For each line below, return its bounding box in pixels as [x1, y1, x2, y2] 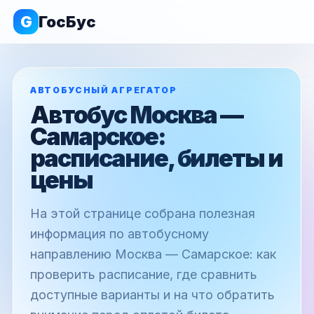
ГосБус [39, 13, 96, 31]
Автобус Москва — [30, 100, 243, 129]
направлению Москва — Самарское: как [30, 247, 276, 261]
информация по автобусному [30, 226, 209, 241]
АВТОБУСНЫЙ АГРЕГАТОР [30, 85, 177, 95]
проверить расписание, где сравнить [30, 267, 257, 282]
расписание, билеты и [30, 144, 283, 172]
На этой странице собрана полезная [30, 206, 255, 221]
